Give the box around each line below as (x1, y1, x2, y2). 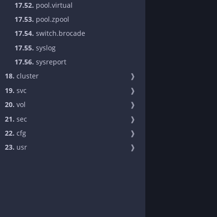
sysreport (34, 57, 66, 67)
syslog (34, 43, 56, 52)
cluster (15, 71, 39, 81)
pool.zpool (34, 14, 69, 24)
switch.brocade (34, 29, 85, 38)
